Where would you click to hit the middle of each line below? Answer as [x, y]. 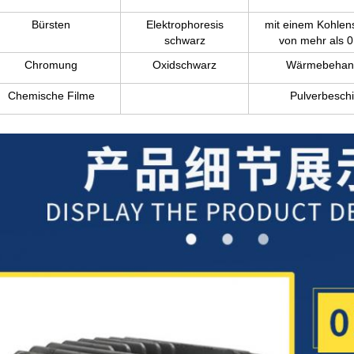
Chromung [51, 65]
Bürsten [51, 24]
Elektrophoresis [185, 24]
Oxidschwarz [185, 65]
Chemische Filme [51, 96]
